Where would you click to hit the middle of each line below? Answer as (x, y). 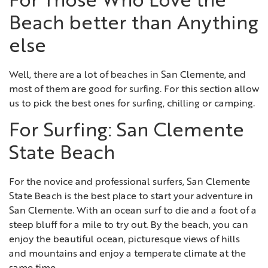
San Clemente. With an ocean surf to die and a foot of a (133, 211)
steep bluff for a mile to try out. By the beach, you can (129, 225)
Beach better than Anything (134, 25)
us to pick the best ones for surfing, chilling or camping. (132, 104)
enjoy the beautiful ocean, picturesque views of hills (124, 240)
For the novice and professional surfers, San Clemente (130, 182)
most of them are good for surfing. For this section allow (134, 90)
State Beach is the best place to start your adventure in (131, 197)
